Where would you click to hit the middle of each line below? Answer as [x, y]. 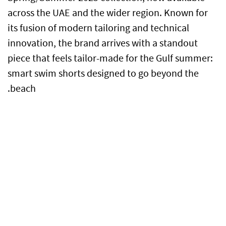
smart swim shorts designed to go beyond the [103, 74]
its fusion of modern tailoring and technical [98, 28]
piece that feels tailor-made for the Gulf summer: [110, 59]
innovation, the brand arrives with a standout [103, 43]
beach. [23, 89]
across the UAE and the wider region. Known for [108, 13]
